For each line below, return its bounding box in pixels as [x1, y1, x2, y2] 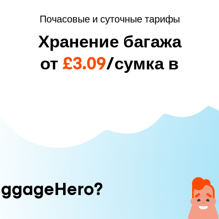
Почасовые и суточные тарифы [39, 11, 180, 25]
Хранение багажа [38, 28, 181, 52]
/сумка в [106, 50, 179, 74]
